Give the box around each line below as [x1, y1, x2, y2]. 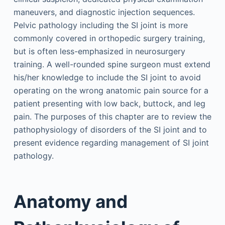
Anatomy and [13, 191, 128, 212]
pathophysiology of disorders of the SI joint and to [13, 124, 207, 135]
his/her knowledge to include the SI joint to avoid [13, 72, 201, 82]
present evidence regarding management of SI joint [13, 137, 209, 148]
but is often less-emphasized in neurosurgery [13, 46, 185, 56]
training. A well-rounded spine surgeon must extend [13, 59, 210, 69]
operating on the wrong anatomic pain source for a [13, 85, 208, 95]
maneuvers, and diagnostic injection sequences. [13, 7, 195, 17]
